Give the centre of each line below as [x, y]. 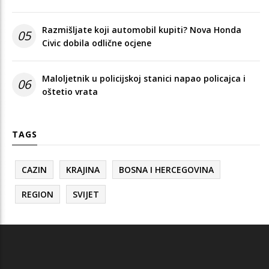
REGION [38, 194]
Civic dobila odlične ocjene [97, 43]
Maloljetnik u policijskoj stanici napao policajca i [144, 78]
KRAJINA [83, 169]
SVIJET [86, 194]
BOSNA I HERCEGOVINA [166, 169]
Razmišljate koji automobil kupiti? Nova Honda [142, 29]
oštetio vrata [70, 91]
